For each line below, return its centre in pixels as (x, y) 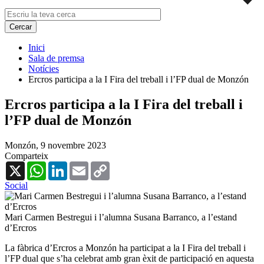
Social (16, 185)
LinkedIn (84, 166)
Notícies (44, 68)
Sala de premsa (56, 58)
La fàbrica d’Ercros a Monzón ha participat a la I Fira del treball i (125, 247)
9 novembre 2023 (73, 145)
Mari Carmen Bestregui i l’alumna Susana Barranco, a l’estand (121, 217)
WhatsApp (66, 166)
